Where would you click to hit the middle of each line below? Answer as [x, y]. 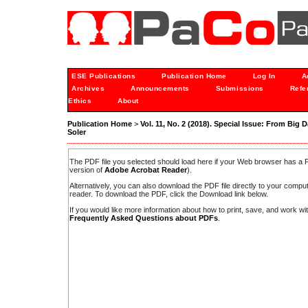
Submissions [240, 88]
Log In [264, 76]
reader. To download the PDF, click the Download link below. [169, 194]
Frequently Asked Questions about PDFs [144, 218]
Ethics [80, 101]
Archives [88, 88]
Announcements [160, 88]
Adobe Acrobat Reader [146, 169]
